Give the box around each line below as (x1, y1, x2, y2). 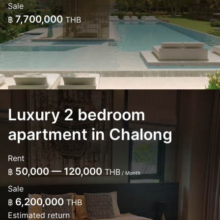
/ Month (120, 170, 140, 176)
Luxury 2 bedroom (8, 105, 145, 124)
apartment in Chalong (8, 125, 172, 144)
